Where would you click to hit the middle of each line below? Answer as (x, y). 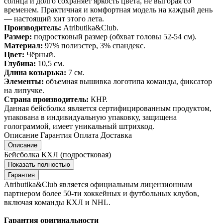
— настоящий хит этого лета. (54, 18)
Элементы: (24, 81)
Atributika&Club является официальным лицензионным (98, 184)
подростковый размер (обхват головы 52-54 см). (116, 36)
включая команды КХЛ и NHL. (57, 202)
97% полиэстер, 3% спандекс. (94, 45)
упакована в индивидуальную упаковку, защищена (90, 117)
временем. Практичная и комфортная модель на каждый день (108, 9)
